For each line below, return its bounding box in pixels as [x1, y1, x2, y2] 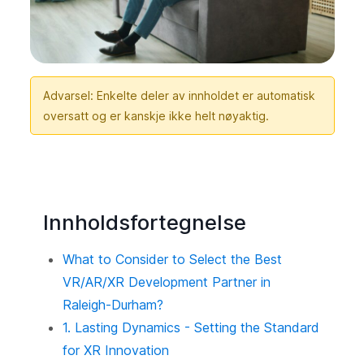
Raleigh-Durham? [62, 296, 163, 313]
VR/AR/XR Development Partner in [62, 273, 271, 290]
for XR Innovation [62, 341, 169, 358]
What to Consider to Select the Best [62, 250, 282, 267]
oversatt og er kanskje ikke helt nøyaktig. [42, 108, 269, 123]
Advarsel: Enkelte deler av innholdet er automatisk [42, 88, 315, 102]
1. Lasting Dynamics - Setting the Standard [62, 318, 319, 336]
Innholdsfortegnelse [42, 209, 246, 235]
